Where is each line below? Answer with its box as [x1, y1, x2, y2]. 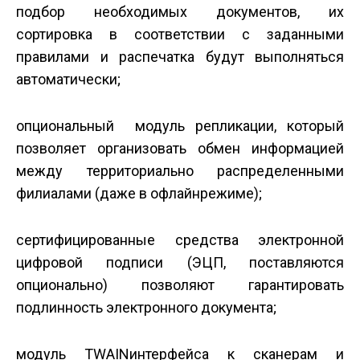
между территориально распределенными [16, 162, 344, 180]
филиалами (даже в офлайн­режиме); [16, 185, 262, 202]
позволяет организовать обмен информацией [16, 140, 344, 157]
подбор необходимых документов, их [16, 3, 344, 21]
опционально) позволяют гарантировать [16, 276, 344, 294]
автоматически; [16, 71, 121, 88]
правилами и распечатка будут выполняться [16, 48, 344, 66]
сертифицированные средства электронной [16, 231, 344, 249]
